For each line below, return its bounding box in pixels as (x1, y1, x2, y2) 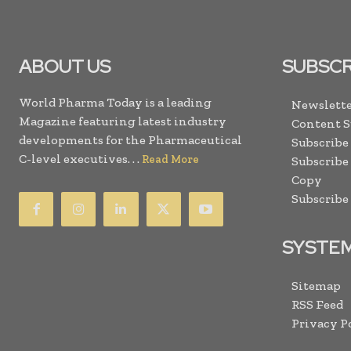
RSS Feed (291, 297, 343, 312)
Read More (142, 153, 199, 166)
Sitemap (291, 278, 341, 293)
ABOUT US (19, 54, 110, 78)
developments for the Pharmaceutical (19, 132, 242, 147)
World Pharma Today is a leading (19, 95, 212, 110)
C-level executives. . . (19, 151, 142, 166)
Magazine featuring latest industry (19, 114, 226, 128)
